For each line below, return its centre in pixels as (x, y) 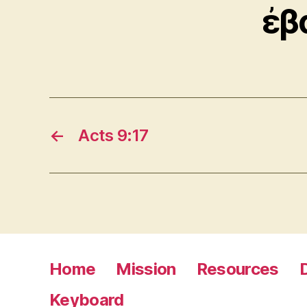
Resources (237, 269)
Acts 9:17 (113, 135)
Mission (146, 269)
